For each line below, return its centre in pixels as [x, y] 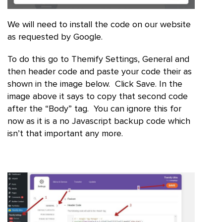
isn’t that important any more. [65, 134]
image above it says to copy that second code [98, 96]
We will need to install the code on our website [99, 25]
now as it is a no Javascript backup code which [99, 121]
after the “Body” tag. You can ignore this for [94, 109]
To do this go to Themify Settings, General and [98, 59]
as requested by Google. [55, 37]
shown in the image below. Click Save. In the [95, 84]
